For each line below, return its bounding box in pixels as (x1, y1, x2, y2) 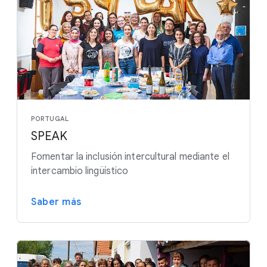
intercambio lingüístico (31, 165, 129, 178)
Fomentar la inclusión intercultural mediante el (31, 151, 229, 163)
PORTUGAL (31, 114, 69, 123)
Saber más (31, 196, 82, 209)
